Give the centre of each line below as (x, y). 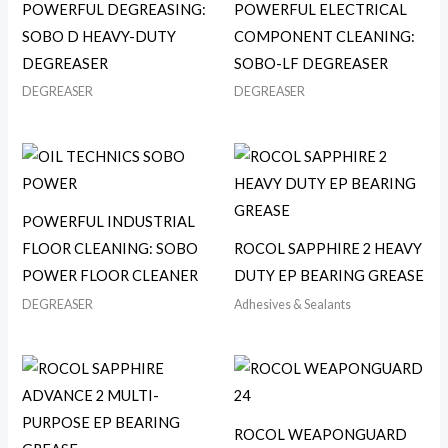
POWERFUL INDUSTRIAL (109, 222)
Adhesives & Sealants (292, 304)
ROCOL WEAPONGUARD (320, 434)
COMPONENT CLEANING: (324, 36)
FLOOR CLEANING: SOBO (110, 249)
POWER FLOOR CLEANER (110, 276)
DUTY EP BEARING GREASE (329, 276)
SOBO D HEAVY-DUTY (99, 36)
